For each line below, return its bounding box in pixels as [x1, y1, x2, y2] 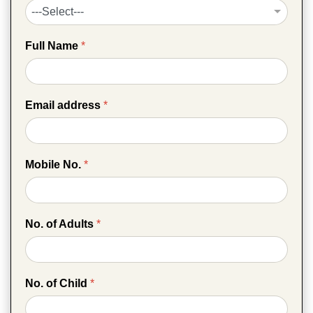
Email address [25, 99, 103, 111]
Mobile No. [25, 158, 84, 170]
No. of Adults [25, 218, 96, 231]
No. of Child [25, 277, 90, 290]
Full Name [25, 39, 81, 52]
